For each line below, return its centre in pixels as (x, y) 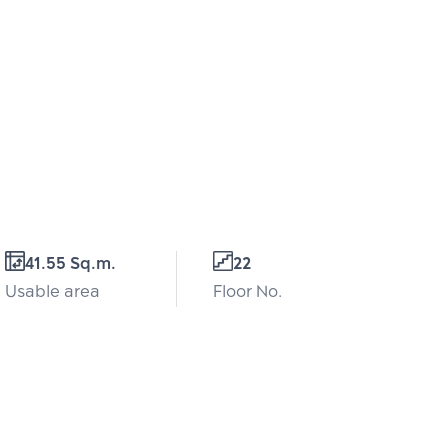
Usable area (52, 293)
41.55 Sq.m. (70, 265)
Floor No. (247, 293)
